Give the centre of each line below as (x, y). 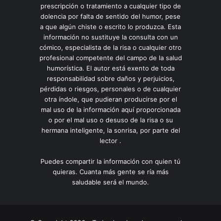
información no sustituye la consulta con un (110, 37)
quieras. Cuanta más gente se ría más (110, 171)
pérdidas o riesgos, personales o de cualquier (110, 89)
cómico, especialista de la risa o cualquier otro (110, 47)
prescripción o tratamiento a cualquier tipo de (110, 6)
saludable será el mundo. (110, 182)
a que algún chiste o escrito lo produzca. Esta (110, 26)
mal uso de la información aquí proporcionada (110, 109)
